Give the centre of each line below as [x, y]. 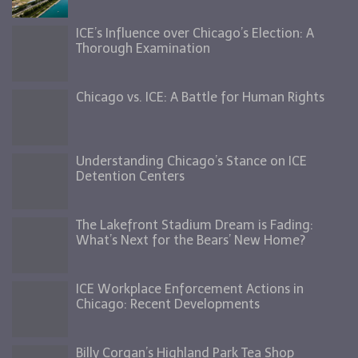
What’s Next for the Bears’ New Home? [191, 240]
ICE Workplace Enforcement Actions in [190, 289]
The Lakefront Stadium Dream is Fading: [195, 225]
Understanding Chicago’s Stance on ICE [191, 161]
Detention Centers [130, 176]
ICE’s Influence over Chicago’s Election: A [195, 33]
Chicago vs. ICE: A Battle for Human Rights [200, 97]
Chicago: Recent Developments [168, 304]
